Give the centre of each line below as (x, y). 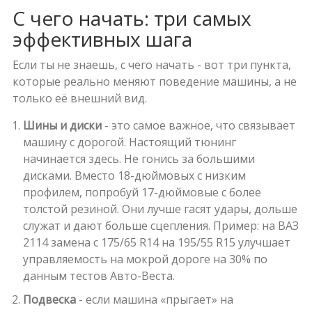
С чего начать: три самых (132, 18)
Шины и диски (62, 125)
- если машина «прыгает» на (154, 299)
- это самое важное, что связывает (198, 125)
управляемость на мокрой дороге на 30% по (145, 259)
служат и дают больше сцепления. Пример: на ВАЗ (161, 225)
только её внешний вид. (79, 98)
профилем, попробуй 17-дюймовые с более (142, 192)
